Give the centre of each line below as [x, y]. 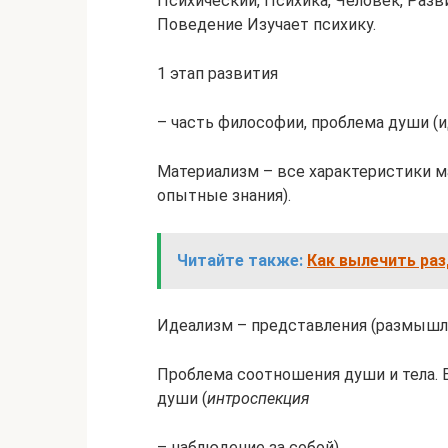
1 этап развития [217, 73]
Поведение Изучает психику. [266, 24]
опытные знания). [224, 195]
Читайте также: [240, 260]
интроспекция [258, 398]
